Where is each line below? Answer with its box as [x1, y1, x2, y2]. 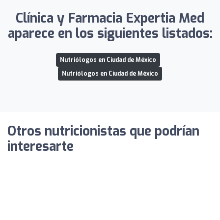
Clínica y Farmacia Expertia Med [16, 9, 204, 27]
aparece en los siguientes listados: [7, 25, 213, 42]
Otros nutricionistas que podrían [7, 122, 199, 140]
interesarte [7, 137, 74, 155]
